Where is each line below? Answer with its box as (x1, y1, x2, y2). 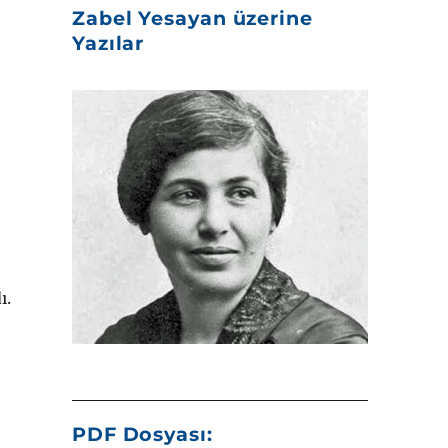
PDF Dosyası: (71, 421, 213, 446)
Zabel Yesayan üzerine (71, 6, 313, 31)
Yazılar (71, 31, 145, 56)
